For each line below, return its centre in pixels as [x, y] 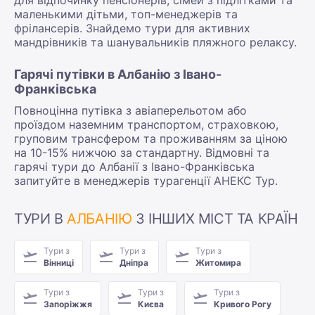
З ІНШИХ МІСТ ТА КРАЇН [215, 218]
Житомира [218, 262]
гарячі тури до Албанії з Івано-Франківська [134, 166]
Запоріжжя [68, 304]
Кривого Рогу [243, 304]
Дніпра [134, 262]
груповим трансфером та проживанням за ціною [151, 138]
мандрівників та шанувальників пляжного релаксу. [155, 42]
